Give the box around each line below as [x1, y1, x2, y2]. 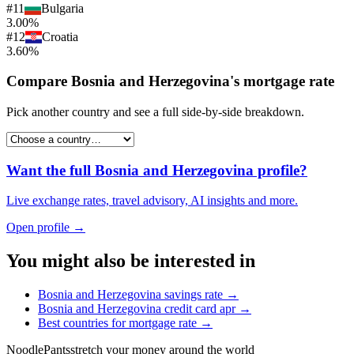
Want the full [6, 161, 95, 179]
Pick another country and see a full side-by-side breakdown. [6, 104, 304, 119]
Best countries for [38, 316, 129, 330]
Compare [6, 73, 71, 90]
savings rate [164, 288, 223, 302]
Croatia [42, 29, 79, 43]
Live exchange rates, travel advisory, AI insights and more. [6, 194, 298, 208]
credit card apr [164, 302, 235, 316]
